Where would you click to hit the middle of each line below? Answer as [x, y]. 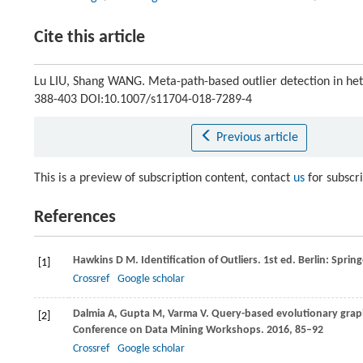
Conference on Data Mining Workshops [167, 330]
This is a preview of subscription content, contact [164, 178]
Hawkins [93, 261]
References [75, 218]
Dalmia [89, 314]
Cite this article [90, 38]
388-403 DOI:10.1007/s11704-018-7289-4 [143, 100]
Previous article [257, 138]
